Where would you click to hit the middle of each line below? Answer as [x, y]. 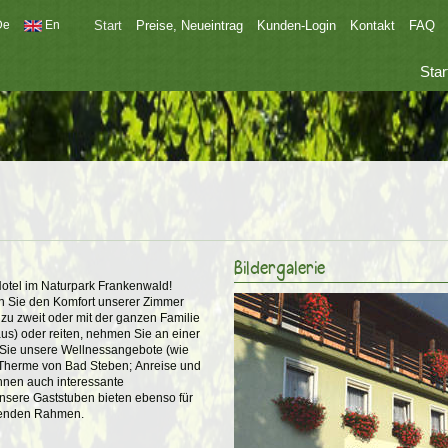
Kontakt [372, 25]
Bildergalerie [279, 268]
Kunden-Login [296, 25]
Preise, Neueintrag [189, 25]
